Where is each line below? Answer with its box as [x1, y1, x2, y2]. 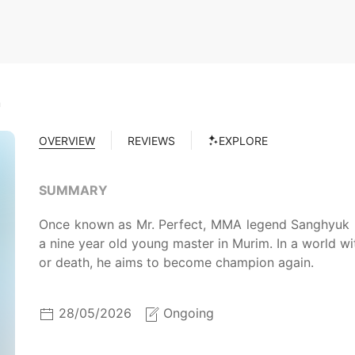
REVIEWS [128, 133, 175, 147]
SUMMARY [39, 182, 108, 198]
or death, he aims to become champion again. [39, 254, 314, 270]
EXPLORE [219, 133, 268, 147]
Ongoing [163, 305, 214, 321]
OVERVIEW [39, 133, 95, 147]
